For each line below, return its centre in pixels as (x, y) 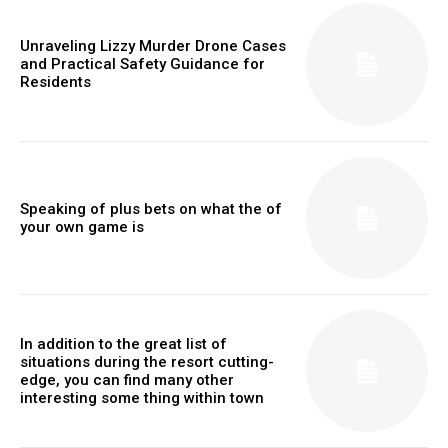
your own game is (82, 226)
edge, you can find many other (127, 380)
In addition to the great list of (123, 344)
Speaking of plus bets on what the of (151, 208)
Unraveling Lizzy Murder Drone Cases (153, 46)
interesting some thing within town (142, 398)
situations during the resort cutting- (147, 362)
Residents (55, 82)
